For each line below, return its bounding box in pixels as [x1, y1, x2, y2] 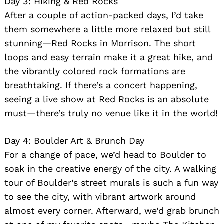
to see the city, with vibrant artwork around [4, 191, 196, 202]
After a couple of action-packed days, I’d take [4, 9, 203, 20]
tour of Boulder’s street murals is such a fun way [4, 177, 218, 188]
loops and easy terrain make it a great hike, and [4, 51, 213, 62]
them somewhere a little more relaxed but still [4, 23, 210, 34]
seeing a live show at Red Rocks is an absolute [4, 93, 209, 104]
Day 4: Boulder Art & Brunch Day [4, 135, 144, 146]
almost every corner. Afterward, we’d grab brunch [4, 205, 219, 216]
